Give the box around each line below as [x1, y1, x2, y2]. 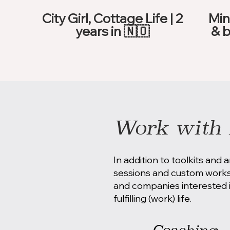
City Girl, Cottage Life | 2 [42, 10, 183, 26]
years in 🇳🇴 [75, 23, 149, 39]
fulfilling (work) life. [113, 192, 194, 204]
